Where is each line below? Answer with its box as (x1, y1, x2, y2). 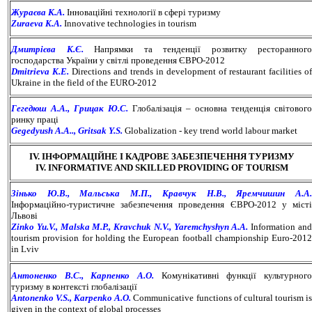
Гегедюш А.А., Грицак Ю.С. (11, 102, 128, 114)
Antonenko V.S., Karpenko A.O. (11, 292, 132, 303)
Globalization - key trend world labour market (123, 125, 297, 136)
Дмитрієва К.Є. (11, 43, 94, 54)
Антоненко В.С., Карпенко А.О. (11, 270, 154, 281)
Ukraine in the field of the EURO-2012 (11, 77, 157, 88)
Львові (11, 210, 38, 221)
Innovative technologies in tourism (62, 17, 196, 29)
